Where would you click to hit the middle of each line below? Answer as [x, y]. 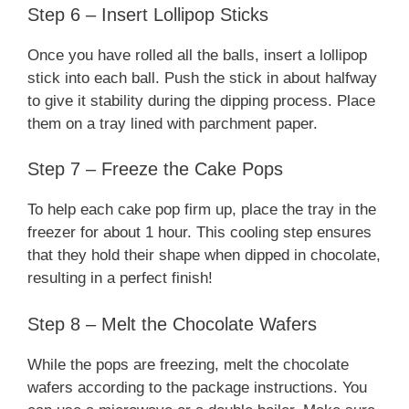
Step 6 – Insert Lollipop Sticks [148, 14]
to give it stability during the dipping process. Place [201, 100]
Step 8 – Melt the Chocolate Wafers [172, 324]
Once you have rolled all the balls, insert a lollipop [197, 55]
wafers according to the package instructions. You [197, 387]
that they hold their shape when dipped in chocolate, [204, 256]
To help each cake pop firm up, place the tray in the [202, 210]
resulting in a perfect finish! [120, 278]
